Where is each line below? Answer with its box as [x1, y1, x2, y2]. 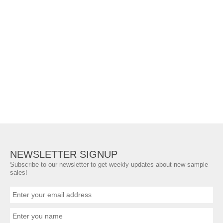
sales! [10, 169, 27, 176]
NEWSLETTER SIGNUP [10, 149, 117, 160]
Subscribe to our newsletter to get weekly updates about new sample [10, 161, 208, 168]
